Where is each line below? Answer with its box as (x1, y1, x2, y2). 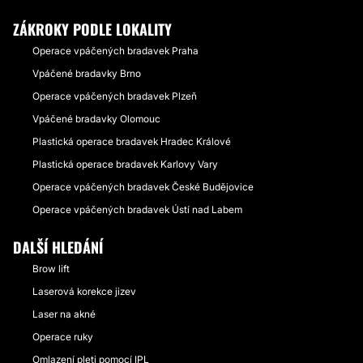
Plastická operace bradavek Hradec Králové (32, 135, 231, 147)
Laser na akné (32, 308, 96, 320)
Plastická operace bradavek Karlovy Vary (32, 158, 218, 170)
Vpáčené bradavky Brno (32, 67, 141, 79)
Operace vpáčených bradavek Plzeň (32, 90, 197, 102)
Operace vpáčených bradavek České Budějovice (32, 181, 254, 193)
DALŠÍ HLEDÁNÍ (13, 237, 103, 258)
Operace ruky (32, 331, 93, 343)
